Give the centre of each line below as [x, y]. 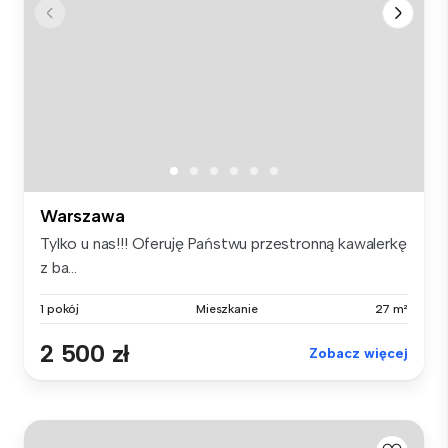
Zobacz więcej [358, 354]
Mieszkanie [226, 309]
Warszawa [82, 216]
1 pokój [60, 309]
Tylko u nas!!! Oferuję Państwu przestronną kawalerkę [223, 244]
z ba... [58, 268]
